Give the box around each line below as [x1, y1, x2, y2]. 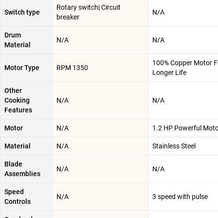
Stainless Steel [152, 142, 196, 150]
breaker [56, 13, 79, 21]
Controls [4, 198, 31, 206]
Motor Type [4, 64, 39, 72]
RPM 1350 [56, 64, 88, 72]
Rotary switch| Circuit [56, 3, 121, 12]
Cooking [4, 96, 30, 105]
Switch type [4, 8, 40, 17]
